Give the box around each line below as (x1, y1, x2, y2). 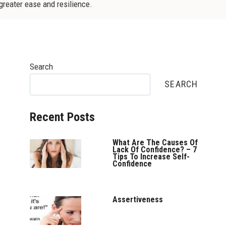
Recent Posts (30, 110, 95, 125)
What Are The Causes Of (112, 137, 198, 147)
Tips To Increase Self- (112, 151, 190, 161)
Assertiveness (112, 194, 163, 204)
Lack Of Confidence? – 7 (112, 144, 197, 154)
